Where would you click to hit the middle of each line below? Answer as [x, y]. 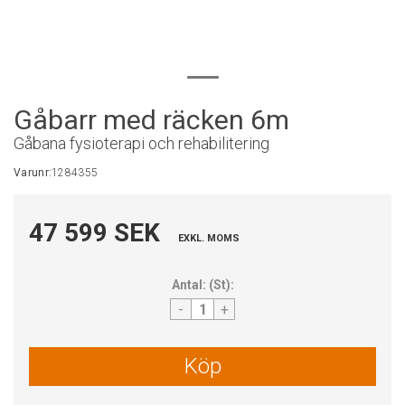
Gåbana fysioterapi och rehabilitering [141, 143]
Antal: [188, 285]
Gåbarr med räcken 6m [151, 120]
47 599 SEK [94, 233]
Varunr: [33, 173]
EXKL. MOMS [209, 238]
